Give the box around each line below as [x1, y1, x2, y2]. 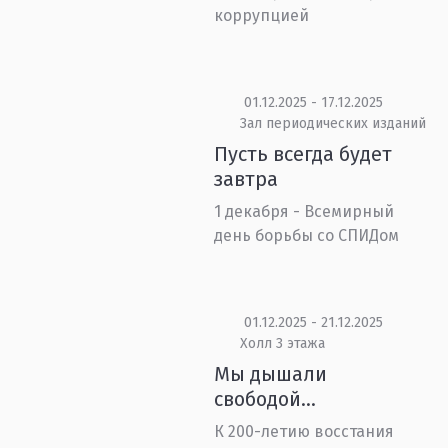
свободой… [214, 387, 317, 411]
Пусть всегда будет [214, 142, 393, 166]
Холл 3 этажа [239, 335, 325, 352]
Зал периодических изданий [239, 115, 426, 132]
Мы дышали [214, 362, 328, 386]
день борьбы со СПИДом [214, 226, 400, 245]
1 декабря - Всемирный [214, 202, 395, 221]
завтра [214, 167, 279, 191]
